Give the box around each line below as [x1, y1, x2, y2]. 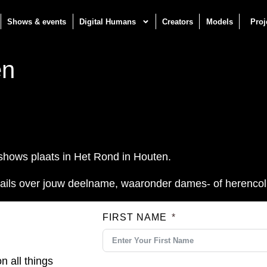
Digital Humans [79, 17, 136, 26]
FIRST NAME [103, 212, 167, 223]
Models [206, 17, 233, 26]
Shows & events [7, 17, 67, 26]
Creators [162, 17, 194, 26]
